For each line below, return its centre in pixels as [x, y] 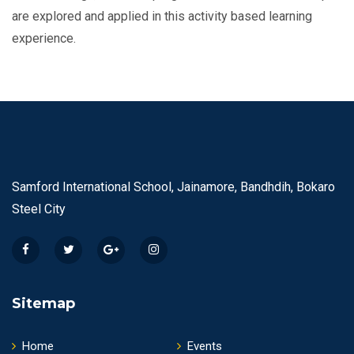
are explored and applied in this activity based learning [162, 17]
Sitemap [43, 304]
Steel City [39, 209]
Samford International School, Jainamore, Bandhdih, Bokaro [173, 187]
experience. [44, 39]
